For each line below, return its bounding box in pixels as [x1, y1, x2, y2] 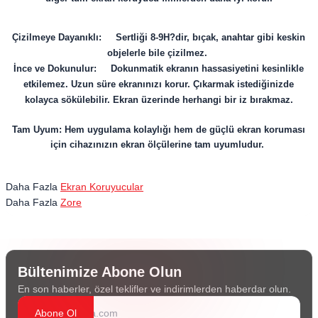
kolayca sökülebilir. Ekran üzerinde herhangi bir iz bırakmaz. [24, 94, 293, 105]
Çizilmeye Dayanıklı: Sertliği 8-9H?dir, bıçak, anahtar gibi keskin [12, 31, 306, 43]
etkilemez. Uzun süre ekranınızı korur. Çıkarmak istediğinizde [23, 78, 295, 89]
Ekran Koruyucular [60, 180, 143, 192]
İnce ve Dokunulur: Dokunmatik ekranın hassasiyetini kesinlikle [13, 62, 305, 74]
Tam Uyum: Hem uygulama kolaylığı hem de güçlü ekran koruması [12, 124, 306, 135]
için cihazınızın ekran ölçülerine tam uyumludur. [50, 138, 268, 150]
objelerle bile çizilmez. [107, 47, 211, 58]
